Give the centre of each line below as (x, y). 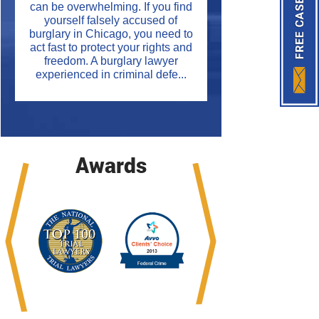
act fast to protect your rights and (111, 48)
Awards (111, 165)
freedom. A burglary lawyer (111, 61)
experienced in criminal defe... (111, 75)
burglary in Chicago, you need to (111, 34)
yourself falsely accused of (111, 21)
